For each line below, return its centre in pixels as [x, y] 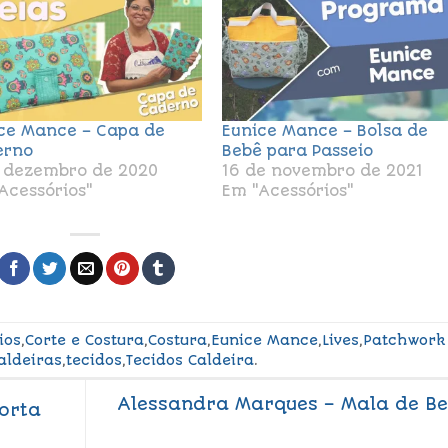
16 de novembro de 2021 [323, 171]
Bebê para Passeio [298, 151]
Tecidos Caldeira [189, 359]
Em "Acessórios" [288, 191]
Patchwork [403, 339]
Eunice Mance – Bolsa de [325, 131]
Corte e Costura [84, 339]
